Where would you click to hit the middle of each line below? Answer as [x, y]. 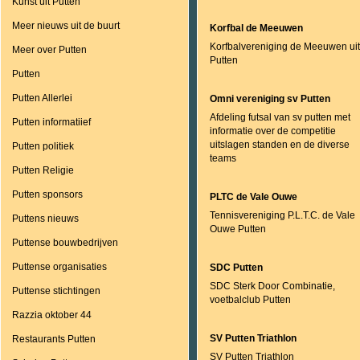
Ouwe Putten [238, 229]
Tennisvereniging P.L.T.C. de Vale [282, 215]
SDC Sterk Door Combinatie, [272, 286]
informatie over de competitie [273, 131]
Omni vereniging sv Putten [270, 99]
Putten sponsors [47, 194]
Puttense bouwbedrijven [65, 243]
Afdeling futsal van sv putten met [280, 117]
